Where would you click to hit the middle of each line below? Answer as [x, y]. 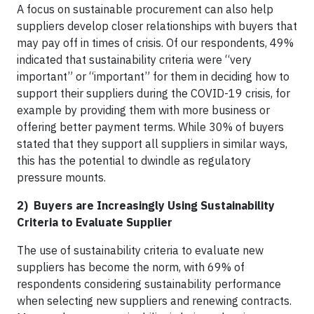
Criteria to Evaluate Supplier [95, 222]
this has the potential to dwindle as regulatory [134, 160]
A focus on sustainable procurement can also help [145, 9]
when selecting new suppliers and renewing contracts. [154, 300]
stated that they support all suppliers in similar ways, [152, 143]
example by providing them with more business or [143, 110]
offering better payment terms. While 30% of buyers [150, 127]
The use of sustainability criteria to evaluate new [140, 250]
